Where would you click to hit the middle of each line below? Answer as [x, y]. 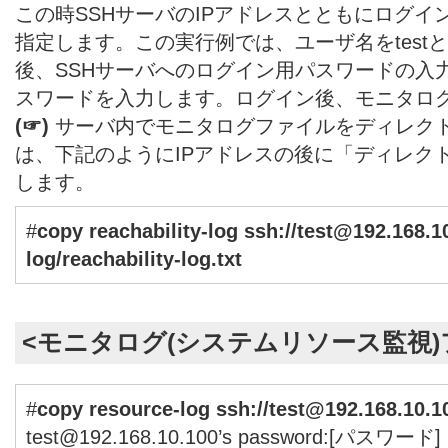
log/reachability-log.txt [134, 258]
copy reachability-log [140, 230]
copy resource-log [126, 408]
